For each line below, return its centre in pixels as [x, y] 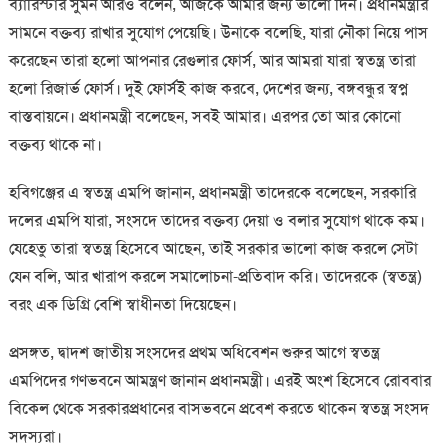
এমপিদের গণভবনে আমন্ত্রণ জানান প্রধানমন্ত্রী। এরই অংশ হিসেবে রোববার [219, 380]
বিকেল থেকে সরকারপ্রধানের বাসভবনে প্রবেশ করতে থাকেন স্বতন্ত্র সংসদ [218, 408]
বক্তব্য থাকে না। [55, 144]
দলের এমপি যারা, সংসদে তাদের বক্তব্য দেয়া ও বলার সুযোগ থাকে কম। [216, 220]
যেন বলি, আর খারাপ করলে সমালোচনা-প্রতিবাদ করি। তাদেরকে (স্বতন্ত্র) [215, 276]
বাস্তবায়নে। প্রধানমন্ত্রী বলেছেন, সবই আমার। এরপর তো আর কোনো [204, 116]
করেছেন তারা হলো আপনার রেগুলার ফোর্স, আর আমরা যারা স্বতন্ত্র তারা [212, 60]
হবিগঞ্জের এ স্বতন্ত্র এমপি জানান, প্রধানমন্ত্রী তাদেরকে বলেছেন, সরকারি [212, 192]
